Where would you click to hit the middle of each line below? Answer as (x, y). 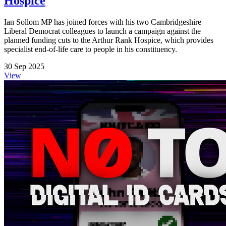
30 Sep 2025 (24, 67)
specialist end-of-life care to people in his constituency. (91, 49)
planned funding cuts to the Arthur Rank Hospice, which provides (109, 40)
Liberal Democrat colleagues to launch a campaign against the (102, 31)
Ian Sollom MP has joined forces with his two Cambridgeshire (103, 22)
